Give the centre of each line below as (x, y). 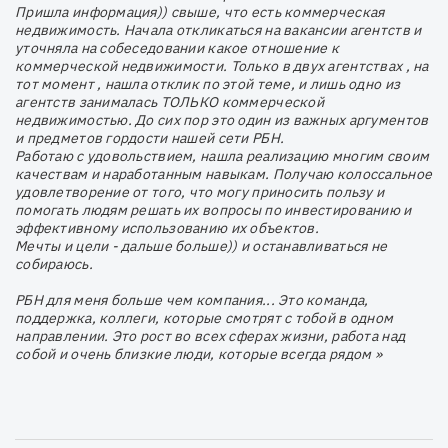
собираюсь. (54, 263)
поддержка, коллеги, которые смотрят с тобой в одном (204, 317)
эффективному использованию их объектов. (167, 227)
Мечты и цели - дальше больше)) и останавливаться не (201, 245)
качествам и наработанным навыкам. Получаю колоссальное (224, 173)
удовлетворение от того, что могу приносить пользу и (200, 191)
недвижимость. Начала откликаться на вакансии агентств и (218, 29)
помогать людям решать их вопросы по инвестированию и (213, 209)
